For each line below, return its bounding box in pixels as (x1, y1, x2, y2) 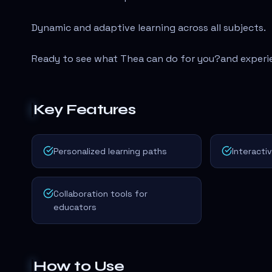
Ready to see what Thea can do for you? (32, 52, 220, 65)
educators (53, 201, 97, 212)
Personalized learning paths (53, 145, 167, 157)
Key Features (33, 100, 136, 118)
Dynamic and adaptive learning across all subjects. (32, 21, 266, 34)
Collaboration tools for (53, 188, 148, 199)
